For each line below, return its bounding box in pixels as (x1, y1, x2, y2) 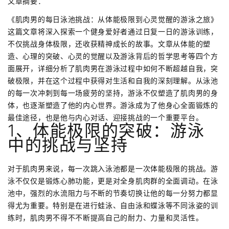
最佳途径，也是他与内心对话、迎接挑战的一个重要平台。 (8, 113, 203, 122)
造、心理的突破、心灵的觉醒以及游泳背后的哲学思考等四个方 (8, 52, 218, 61)
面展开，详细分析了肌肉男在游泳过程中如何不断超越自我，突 (8, 64, 218, 73)
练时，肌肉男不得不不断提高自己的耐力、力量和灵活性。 (8, 213, 203, 222)
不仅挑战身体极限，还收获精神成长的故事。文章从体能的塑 (8, 39, 211, 49)
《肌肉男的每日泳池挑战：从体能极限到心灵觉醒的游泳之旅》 (8, 15, 218, 24)
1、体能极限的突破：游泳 (8, 121, 205, 141)
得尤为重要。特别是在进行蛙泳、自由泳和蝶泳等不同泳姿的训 (8, 201, 218, 210)
